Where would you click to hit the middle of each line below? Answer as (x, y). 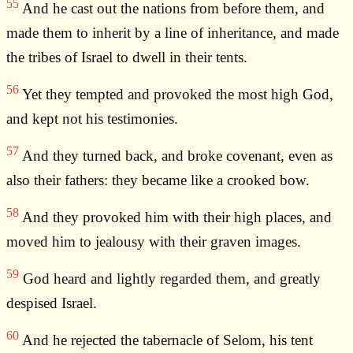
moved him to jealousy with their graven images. (154, 242)
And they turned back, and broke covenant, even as (176, 156)
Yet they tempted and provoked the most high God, (176, 95)
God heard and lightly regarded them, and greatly (170, 279)
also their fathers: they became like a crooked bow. (158, 180)
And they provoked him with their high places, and (175, 217)
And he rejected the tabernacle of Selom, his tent (166, 340)
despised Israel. (52, 303)
